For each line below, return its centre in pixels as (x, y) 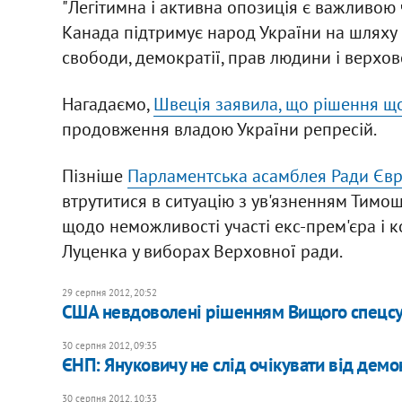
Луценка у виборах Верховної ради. (202, 251)
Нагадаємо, (107, 104)
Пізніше (94, 175)
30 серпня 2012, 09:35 (109, 345)
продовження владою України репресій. (219, 129)
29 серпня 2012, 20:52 (109, 292)
